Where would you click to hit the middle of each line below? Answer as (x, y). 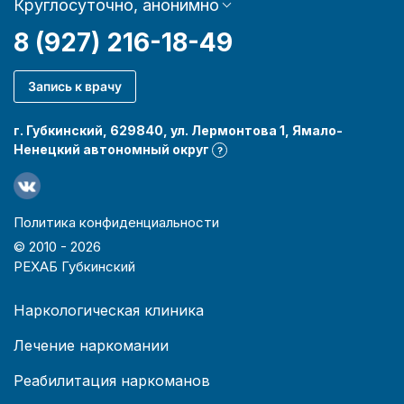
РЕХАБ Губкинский (74, 266)
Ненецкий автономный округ (113, 149)
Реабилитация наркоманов (112, 380)
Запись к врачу (75, 86)
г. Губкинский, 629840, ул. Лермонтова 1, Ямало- (178, 130)
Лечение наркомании (91, 345)
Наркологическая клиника (109, 310)
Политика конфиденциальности (116, 222)
